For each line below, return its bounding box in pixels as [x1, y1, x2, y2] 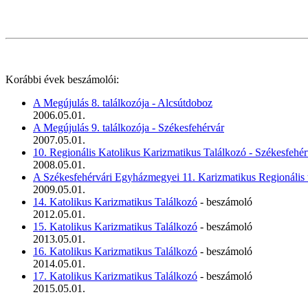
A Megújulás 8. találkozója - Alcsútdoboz [33, 96, 212, 109]
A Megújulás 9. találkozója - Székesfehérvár [33, 121, 224, 133]
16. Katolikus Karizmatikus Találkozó [33, 245, 197, 257]
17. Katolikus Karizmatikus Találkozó [33, 269, 197, 282]
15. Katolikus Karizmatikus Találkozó [33, 220, 197, 232]
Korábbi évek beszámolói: [5, 73, 119, 85]
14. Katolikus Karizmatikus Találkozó [33, 195, 197, 208]
